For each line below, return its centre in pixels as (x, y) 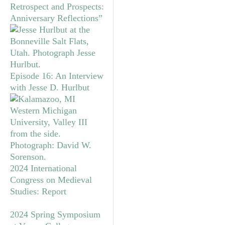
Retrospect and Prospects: (57, 6)
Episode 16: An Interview (57, 76)
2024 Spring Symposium (55, 214)
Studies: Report (38, 191)
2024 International (43, 168)
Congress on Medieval (51, 180)
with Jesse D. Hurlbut (50, 87)
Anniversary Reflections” (56, 18)
